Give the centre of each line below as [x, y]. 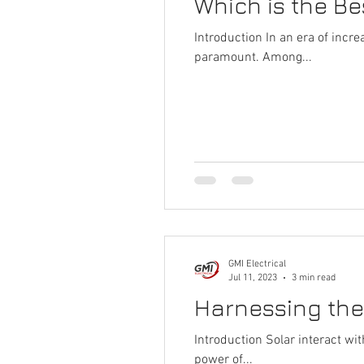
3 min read [314, 277]
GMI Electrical [257, 264]
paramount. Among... [253, 57]
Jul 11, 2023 [253, 277]
